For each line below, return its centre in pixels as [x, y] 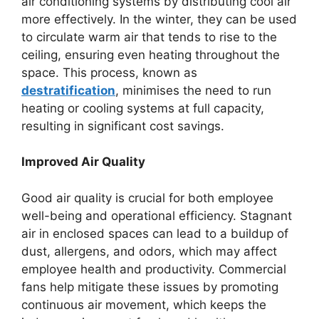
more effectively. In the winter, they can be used [159, 19]
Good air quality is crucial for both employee [147, 198]
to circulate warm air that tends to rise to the [149, 37]
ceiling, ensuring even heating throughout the [151, 54]
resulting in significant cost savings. [123, 126]
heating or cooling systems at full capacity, [143, 108]
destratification [68, 90]
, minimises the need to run [193, 90]
